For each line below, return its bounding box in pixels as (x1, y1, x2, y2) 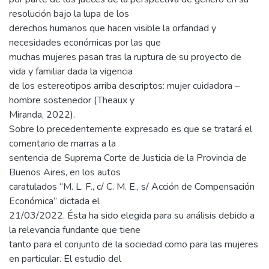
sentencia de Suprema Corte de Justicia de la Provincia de (9, 151, 247, 165)
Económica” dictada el (9, 195, 100, 208)
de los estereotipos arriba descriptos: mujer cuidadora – (9, 79, 240, 93)
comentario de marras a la (9, 137, 116, 151)
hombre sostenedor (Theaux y (9, 94, 134, 107)
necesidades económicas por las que (9, 36, 161, 50)
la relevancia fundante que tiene (9, 223, 141, 237)
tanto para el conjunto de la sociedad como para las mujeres (9, 238, 258, 252)
